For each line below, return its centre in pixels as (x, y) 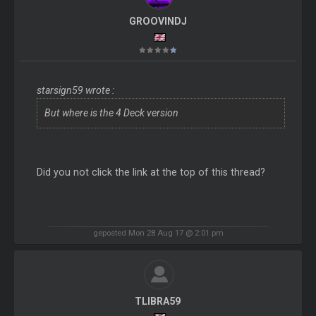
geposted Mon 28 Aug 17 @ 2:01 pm (158, 232)
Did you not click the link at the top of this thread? (151, 172)
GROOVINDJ (158, 21)
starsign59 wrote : (75, 91)
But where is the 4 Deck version (111, 113)
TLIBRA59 (158, 301)
